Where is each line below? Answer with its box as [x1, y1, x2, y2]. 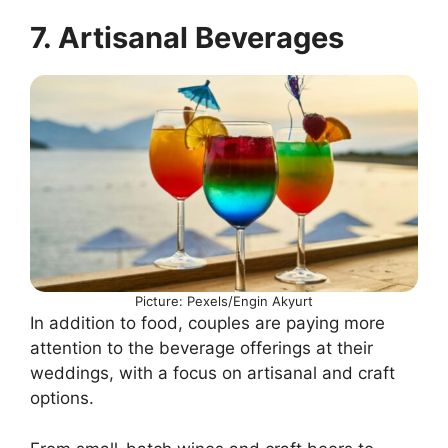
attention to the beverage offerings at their [30, 338, 373, 359]
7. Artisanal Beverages [30, 19, 344, 55]
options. [30, 388, 94, 409]
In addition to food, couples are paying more [30, 313, 385, 334]
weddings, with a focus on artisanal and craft [30, 363, 395, 384]
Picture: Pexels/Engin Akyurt [135, 293, 313, 310]
